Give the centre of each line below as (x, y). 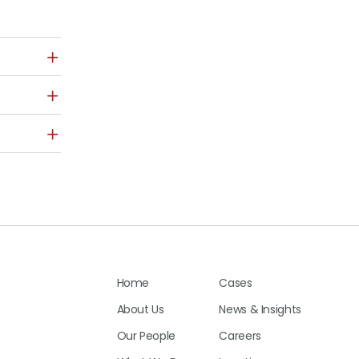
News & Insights (260, 310)
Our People (146, 336)
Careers (240, 336)
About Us (140, 310)
